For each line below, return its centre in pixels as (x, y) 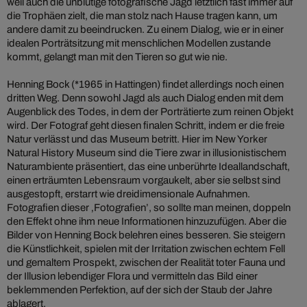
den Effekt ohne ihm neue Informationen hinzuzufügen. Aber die (147, 222)
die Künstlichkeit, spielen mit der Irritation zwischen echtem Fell (146, 249)
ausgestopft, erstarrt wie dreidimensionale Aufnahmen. (128, 194)
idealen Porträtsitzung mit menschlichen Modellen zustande (139, 44)
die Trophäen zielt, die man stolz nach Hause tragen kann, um (142, 16)
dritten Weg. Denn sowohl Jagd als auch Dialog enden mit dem (145, 98)
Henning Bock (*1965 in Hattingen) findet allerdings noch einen (145, 85)
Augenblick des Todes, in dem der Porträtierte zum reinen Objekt (150, 112)
